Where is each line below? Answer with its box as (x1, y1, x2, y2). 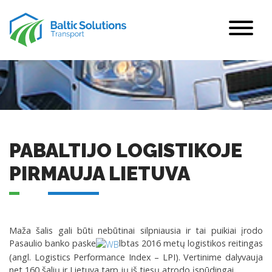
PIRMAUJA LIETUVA (9, 162, 190, 185)
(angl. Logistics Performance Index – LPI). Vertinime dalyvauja (9, 251, 263, 263)
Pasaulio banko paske (9, 237, 96, 249)
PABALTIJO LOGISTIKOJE (9, 139, 242, 161)
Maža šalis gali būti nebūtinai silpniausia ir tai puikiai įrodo (9, 225, 263, 236)
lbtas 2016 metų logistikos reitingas (119, 237, 263, 249)
